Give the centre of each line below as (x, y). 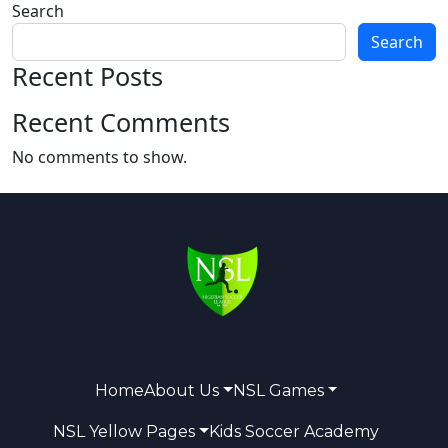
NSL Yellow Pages (124, 431)
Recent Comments (121, 122)
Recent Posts (87, 76)
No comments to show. (99, 157)
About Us (181, 390)
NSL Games (278, 390)
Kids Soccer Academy (293, 431)
